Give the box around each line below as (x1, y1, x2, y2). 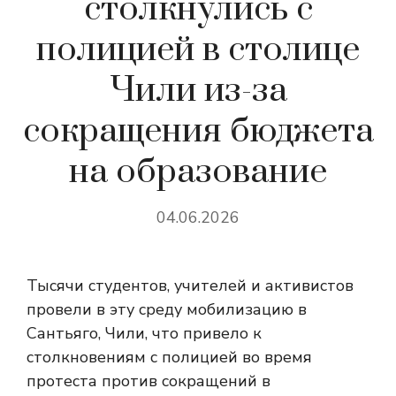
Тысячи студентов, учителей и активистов (27, 275, 354, 296)
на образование (69, 150, 327, 194)
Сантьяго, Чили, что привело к (27, 323, 262, 344)
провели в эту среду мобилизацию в (27, 299, 307, 320)
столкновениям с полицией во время (27, 346, 312, 368)
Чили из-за (109, 69, 287, 112)
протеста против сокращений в (27, 370, 270, 392)
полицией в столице (36, 28, 360, 72)
